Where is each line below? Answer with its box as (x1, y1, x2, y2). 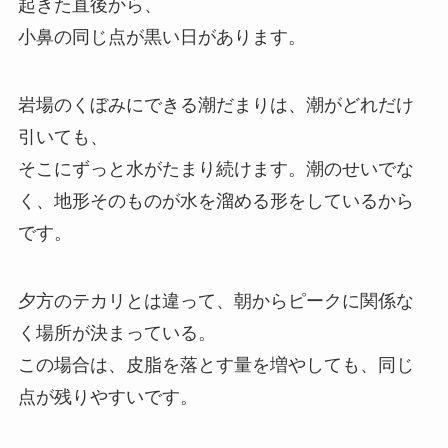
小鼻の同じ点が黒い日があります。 (17, 27, 306, 48)
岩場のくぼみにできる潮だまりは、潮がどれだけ (17, 94, 414, 115)
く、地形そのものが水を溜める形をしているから (17, 190, 414, 211)
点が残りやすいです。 (17, 386, 198, 407)
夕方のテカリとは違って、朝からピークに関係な (17, 290, 414, 311)
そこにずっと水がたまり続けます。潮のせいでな (17, 158, 414, 179)
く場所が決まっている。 (17, 322, 216, 343)
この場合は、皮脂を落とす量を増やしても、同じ (17, 354, 414, 375)
